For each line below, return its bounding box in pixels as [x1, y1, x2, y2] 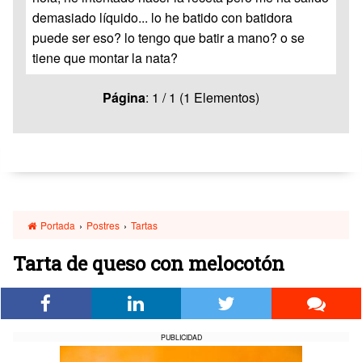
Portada [38, 218, 76, 232]
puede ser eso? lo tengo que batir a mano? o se [32, 28, 305, 47]
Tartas [131, 218, 158, 232]
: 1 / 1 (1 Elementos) [145, 88, 259, 107]
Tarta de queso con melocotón [13, 250, 284, 276]
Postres [86, 218, 120, 232]
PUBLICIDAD [160, 332, 202, 342]
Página [103, 88, 145, 107]
